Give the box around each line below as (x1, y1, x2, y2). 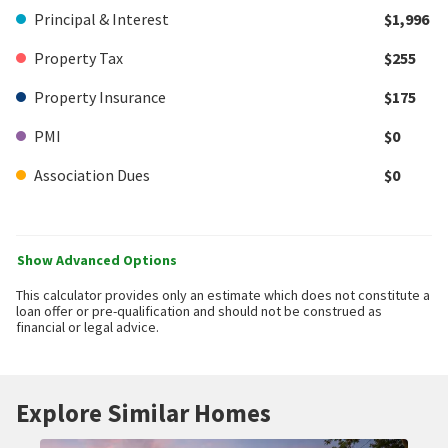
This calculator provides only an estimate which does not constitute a (16, 285, 430, 304)
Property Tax (34, 47, 123, 68)
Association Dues (34, 164, 150, 185)
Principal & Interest (34, 8, 169, 29)
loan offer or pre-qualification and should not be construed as (16, 301, 382, 320)
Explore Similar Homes (16, 396, 271, 429)
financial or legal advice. (16, 317, 159, 336)
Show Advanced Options (17, 250, 177, 269)
